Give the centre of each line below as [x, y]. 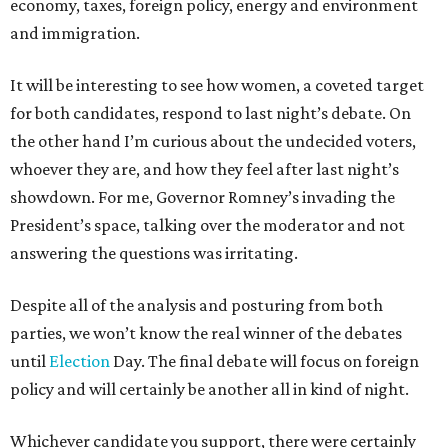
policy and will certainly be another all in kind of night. [209, 389]
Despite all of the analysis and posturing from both [196, 305]
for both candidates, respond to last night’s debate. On [210, 113]
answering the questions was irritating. [154, 253]
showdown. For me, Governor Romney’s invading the [202, 197]
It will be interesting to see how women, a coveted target [217, 85]
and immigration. [75, 33]
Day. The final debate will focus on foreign [264, 361]
